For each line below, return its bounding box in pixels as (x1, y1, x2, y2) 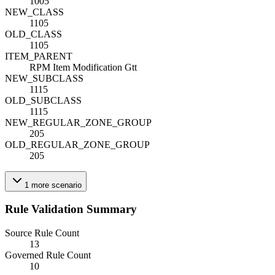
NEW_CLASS (5, 6, 64, 17)
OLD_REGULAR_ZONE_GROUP (5, 139, 150, 150)
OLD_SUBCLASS (5, 95, 82, 106)
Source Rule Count (5, 228, 79, 239)
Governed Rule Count (5, 250, 91, 261)
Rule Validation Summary (5, 203, 137, 216)
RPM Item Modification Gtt (29, 61, 137, 72)
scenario (52, 180, 82, 190)
